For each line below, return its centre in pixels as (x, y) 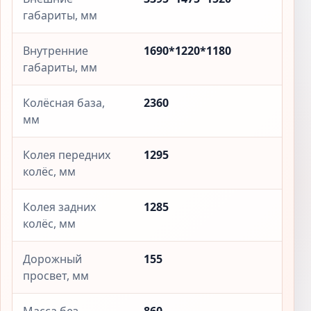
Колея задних (59, 207)
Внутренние (56, 51)
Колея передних (67, 155)
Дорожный (52, 259)
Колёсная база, (64, 103)
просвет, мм (56, 276)
